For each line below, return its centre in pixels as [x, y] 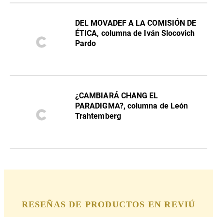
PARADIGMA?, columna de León [132, 106]
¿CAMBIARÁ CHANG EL [117, 95]
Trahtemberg [98, 116]
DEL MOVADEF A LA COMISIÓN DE [136, 23]
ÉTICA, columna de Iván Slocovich [135, 33]
